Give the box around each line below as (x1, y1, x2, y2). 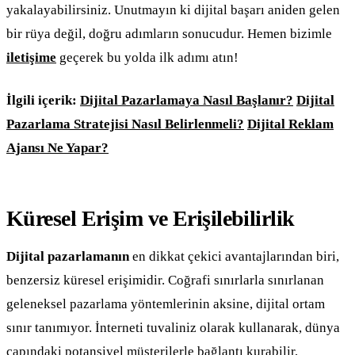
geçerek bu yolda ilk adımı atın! (56, 49, 239, 65)
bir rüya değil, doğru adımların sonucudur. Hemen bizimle (6, 25, 332, 41)
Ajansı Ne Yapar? (6, 139, 109, 155)
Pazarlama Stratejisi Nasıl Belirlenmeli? (6, 116, 244, 132)
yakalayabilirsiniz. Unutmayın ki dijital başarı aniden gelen (6, 2, 340, 17)
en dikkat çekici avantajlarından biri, (129, 248, 339, 264)
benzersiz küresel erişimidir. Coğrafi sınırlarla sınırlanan (6, 272, 324, 288)
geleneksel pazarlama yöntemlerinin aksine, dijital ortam (6, 296, 325, 311)
